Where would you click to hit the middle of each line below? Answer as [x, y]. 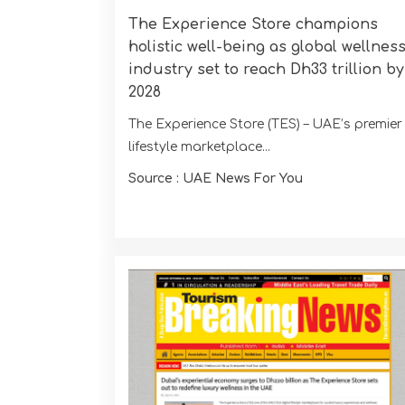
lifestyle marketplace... [199, 146]
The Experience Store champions [253, 24]
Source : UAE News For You [216, 178]
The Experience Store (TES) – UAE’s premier [265, 124]
